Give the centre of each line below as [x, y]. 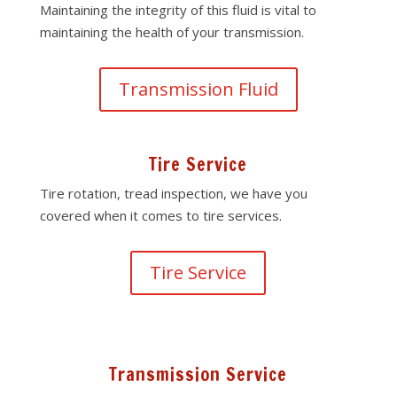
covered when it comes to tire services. [160, 215]
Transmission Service [198, 374]
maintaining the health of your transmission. [171, 32]
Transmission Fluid [198, 89]
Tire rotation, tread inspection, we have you [173, 193]
